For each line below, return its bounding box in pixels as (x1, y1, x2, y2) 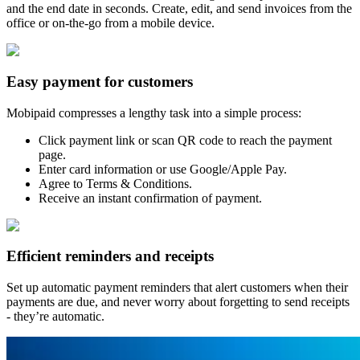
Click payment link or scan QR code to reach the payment (39, 133, 332, 147)
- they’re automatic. (6, 309, 104, 324)
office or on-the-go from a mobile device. (6, 16, 215, 31)
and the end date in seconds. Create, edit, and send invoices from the (6, 2, 352, 16)
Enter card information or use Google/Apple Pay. (39, 162, 287, 176)
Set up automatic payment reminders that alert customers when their (6, 280, 348, 295)
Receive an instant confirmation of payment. (39, 190, 262, 205)
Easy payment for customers (6, 72, 193, 90)
